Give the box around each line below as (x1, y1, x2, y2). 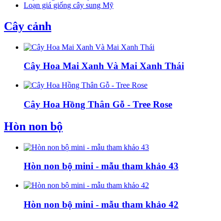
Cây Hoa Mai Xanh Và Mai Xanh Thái (24, 61, 184, 72)
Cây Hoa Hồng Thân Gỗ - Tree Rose (24, 99, 172, 110)
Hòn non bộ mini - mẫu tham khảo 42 (24, 199, 179, 210)
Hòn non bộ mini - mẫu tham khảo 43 (24, 161, 179, 172)
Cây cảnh (4, 19, 51, 33)
